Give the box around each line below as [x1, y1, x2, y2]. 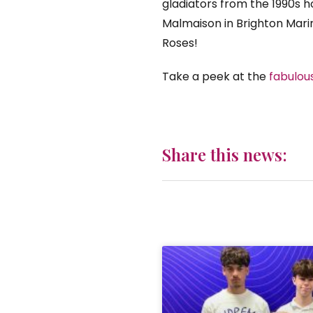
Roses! [162, 35, 198, 52]
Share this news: [162, 143, 287, 166]
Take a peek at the [162, 68, 269, 85]
